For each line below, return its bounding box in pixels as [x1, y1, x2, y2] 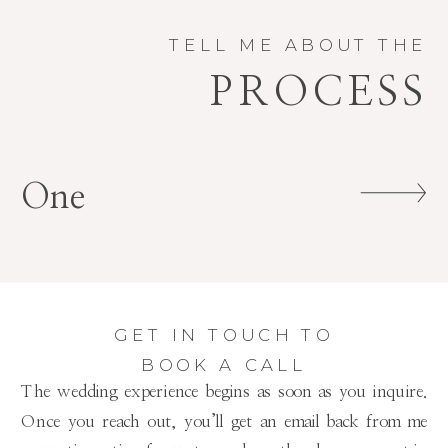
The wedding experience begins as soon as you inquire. [21, 383, 428, 400]
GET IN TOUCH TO [114, 324, 334, 346]
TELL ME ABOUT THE [169, 34, 427, 56]
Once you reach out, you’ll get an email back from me [21, 412, 428, 430]
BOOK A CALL [140, 353, 308, 375]
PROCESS [210, 70, 427, 113]
